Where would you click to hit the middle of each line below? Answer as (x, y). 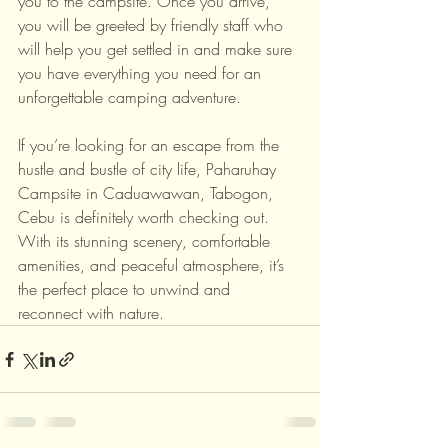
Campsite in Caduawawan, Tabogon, (148, 193)
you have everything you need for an (142, 73)
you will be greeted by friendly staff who (153, 25)
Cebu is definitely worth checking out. (146, 217)
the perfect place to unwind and (126, 289)
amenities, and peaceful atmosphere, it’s (153, 265)
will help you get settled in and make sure (157, 49)
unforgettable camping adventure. (129, 97)
